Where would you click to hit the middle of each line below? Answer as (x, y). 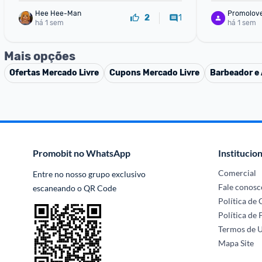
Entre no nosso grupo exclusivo (89, 174)
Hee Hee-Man (58, 13)
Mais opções (40, 56)
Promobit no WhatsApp (82, 153)
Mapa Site (236, 243)
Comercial (237, 173)
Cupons (126, 73)
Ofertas (26, 73)
